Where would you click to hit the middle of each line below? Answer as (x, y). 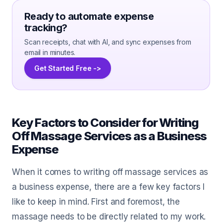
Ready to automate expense (89, 16)
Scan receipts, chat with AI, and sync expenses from (108, 42)
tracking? (46, 28)
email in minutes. (50, 52)
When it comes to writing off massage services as (110, 172)
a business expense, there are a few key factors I (109, 187)
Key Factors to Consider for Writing (105, 123)
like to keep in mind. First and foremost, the (96, 202)
